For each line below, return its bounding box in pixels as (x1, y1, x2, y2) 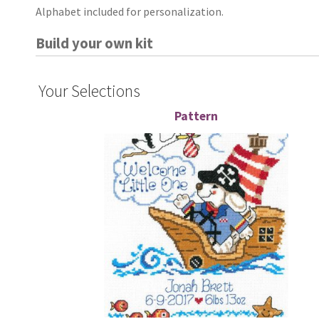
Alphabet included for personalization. (36, 4, 224, 19)
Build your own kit (36, 34, 154, 53)
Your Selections (38, 80, 141, 103)
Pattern (174, 108, 219, 125)
